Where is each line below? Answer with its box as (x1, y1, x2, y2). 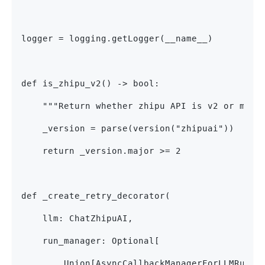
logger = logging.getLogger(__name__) (21, 34, 213, 44)
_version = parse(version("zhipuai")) (21, 124, 234, 134)
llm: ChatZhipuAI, (21, 214, 133, 224)
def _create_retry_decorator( (21, 191, 170, 201)
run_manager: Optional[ (21, 236, 160, 246)
